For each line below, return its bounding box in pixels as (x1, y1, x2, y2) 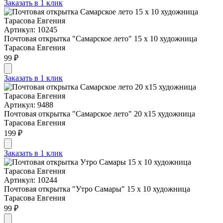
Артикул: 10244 (4, 175, 57, 184)
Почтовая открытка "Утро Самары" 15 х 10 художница (4, 184, 190, 193)
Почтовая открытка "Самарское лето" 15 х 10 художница (4, 34, 197, 43)
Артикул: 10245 (4, 25, 57, 34)
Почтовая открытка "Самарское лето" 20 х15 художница (4, 109, 195, 118)
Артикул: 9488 (4, 100, 53, 109)
